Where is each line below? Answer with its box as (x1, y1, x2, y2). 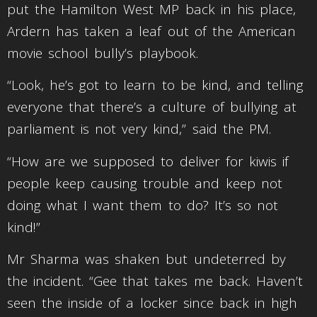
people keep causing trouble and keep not (7, 173, 282, 192)
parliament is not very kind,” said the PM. (7, 120, 271, 139)
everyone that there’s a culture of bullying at (7, 98, 296, 117)
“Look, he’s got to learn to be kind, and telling (7, 76, 304, 95)
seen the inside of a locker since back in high (7, 294, 297, 313)
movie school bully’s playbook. (7, 44, 204, 63)
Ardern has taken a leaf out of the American (7, 22, 296, 41)
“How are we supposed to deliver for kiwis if (7, 151, 289, 171)
